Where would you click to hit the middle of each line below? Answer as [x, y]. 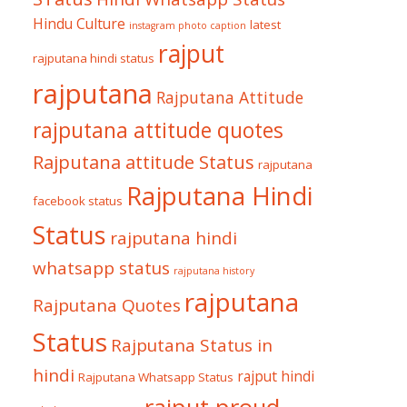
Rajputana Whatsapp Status [156, 377]
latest [265, 25]
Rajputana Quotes [107, 305]
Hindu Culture [79, 24]
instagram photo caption [188, 25]
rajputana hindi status [94, 58]
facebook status [78, 201]
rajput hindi [276, 376]
